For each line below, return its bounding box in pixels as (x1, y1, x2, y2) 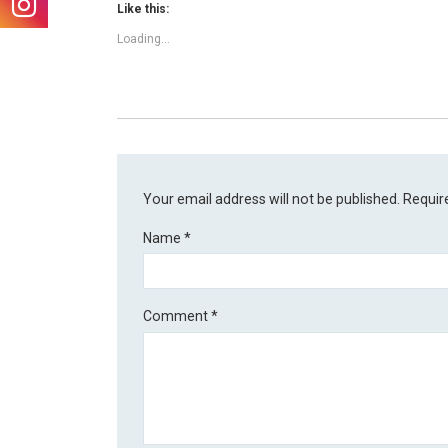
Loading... (117, 31, 170, 46)
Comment (143, 308, 212, 325)
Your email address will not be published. (143, 191, 401, 208)
